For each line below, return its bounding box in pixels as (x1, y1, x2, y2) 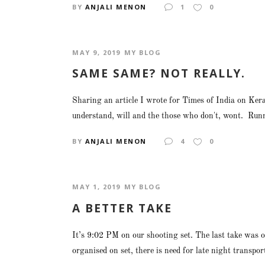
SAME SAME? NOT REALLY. (72, 66, 245, 82)
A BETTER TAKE (72, 201, 172, 216)
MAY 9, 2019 (72, 47, 121, 57)
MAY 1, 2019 (72, 182, 121, 192)
